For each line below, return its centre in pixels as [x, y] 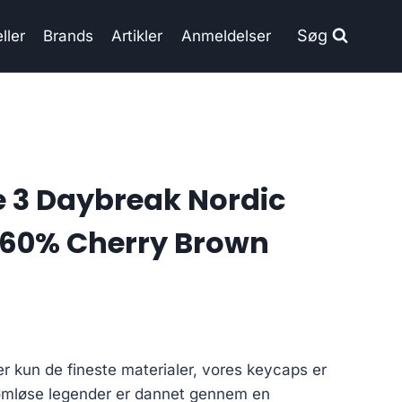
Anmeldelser [226, 35]
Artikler [137, 35]
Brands [69, 35]
